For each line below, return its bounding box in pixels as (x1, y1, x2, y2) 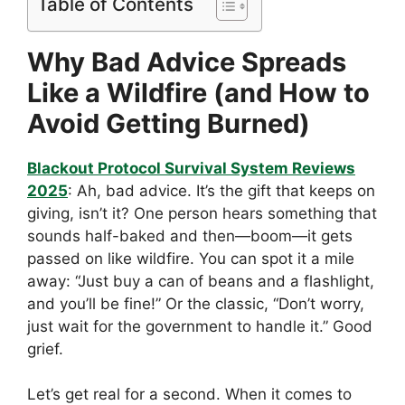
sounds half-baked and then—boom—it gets (27, 226, 353, 245)
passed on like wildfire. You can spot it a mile (27, 249, 354, 268)
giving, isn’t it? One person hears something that (27, 203, 377, 222)
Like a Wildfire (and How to (27, 76, 370, 108)
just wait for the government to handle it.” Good (27, 316, 372, 335)
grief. (27, 339, 63, 358)
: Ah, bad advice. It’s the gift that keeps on (68, 181, 375, 200)
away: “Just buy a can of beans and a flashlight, (27, 271, 374, 290)
